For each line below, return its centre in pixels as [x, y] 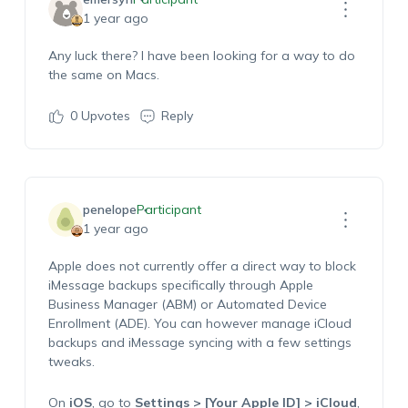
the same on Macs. [103, 75]
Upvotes [103, 116]
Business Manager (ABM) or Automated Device [187, 304]
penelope [109, 209]
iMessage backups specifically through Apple [180, 285]
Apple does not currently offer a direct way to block [202, 266]
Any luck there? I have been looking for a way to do [201, 56]
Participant [168, 209]
